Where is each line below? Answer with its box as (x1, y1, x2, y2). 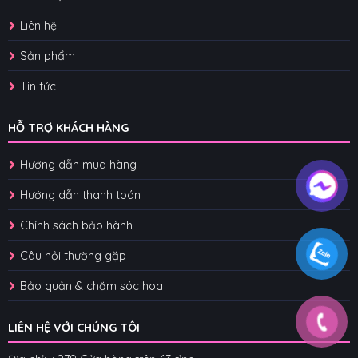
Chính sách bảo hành (19, 217, 133, 233)
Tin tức (19, 79, 56, 94)
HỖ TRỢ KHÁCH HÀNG (7, 120, 129, 135)
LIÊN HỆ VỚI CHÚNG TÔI (7, 320, 140, 335)
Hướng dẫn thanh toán (19, 187, 141, 202)
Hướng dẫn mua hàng (19, 157, 140, 172)
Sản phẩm (19, 49, 75, 64)
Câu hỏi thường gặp (19, 248, 126, 263)
